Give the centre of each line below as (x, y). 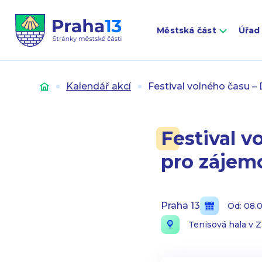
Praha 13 (180, 206)
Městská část (187, 30)
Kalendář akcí (99, 86)
